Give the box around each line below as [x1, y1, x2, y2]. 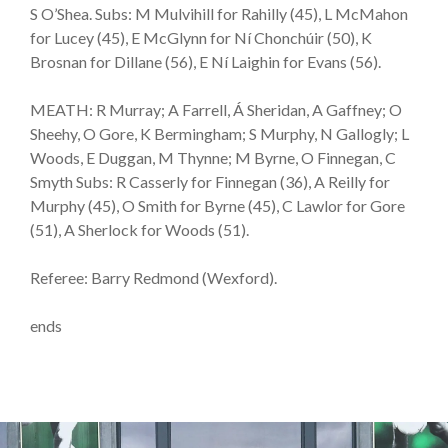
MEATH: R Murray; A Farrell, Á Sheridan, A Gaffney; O [30, 99, 402, 119]
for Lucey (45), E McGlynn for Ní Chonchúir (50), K [30, 27, 372, 47]
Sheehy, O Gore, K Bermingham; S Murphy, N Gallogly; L [30, 123, 409, 143]
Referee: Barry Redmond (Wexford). [30, 267, 277, 287]
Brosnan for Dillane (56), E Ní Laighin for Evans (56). [30, 51, 381, 71]
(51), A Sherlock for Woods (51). [30, 219, 249, 239]
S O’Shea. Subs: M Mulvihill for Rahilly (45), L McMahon [30, 3, 408, 23]
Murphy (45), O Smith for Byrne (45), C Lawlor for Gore [30, 195, 405, 215]
